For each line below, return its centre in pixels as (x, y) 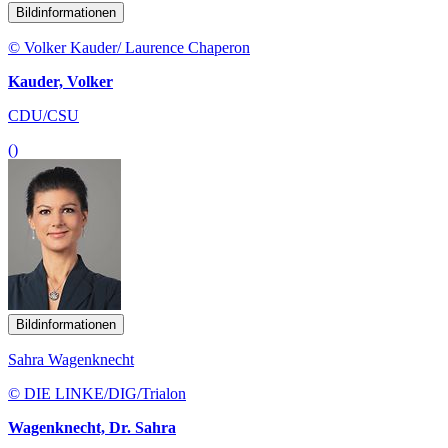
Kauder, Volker (60, 81)
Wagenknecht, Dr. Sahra (92, 427)
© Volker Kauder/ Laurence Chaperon (129, 47)
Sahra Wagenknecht (71, 359)
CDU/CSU (43, 115)
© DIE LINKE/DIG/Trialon (97, 393)
